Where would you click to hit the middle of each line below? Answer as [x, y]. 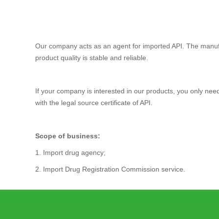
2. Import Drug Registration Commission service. [110, 169]
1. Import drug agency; [70, 153]
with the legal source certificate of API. [94, 103]
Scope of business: [68, 136]
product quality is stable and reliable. [92, 58]
